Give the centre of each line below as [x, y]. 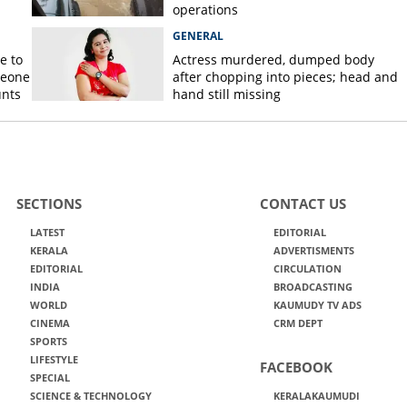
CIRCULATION [307, 268]
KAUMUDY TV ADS [317, 305]
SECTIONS [49, 203]
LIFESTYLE [54, 359]
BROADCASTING [313, 287]
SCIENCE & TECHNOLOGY [90, 396]
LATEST [47, 232]
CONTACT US [303, 203]
